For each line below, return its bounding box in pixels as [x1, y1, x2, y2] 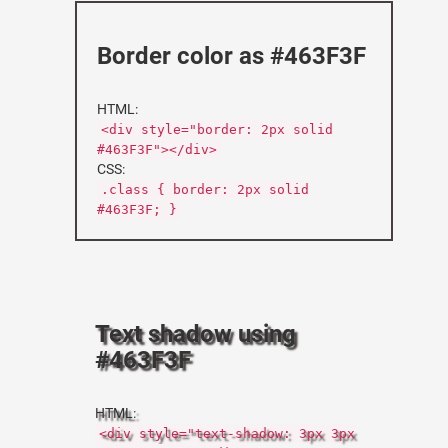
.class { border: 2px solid [101, 182, 309, 197]
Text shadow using [95, 320, 296, 348]
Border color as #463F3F [97, 42, 366, 70]
